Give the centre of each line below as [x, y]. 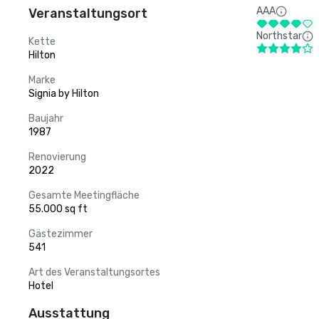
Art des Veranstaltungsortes [94, 272]
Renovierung [57, 157]
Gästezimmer [61, 234]
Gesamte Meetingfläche [84, 195]
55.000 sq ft [58, 209]
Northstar [279, 36]
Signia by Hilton [64, 94]
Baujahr [46, 119]
